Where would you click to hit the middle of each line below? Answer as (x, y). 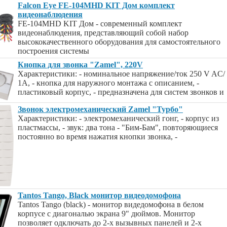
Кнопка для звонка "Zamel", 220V (80, 65)
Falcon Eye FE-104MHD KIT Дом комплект (96, 5)
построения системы (53, 51)
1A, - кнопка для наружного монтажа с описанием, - (108, 83)
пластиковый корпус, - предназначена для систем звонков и (121, 92)
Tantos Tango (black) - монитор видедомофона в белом (111, 204)
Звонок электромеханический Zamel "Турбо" (100, 109)
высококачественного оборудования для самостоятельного (119, 42)
